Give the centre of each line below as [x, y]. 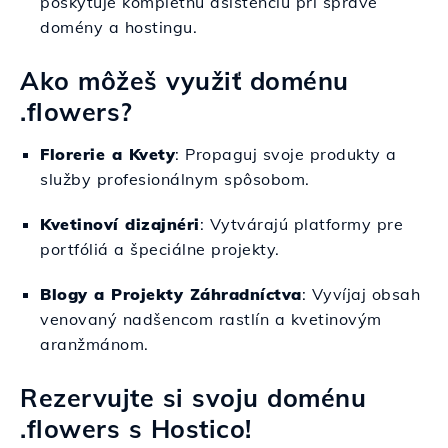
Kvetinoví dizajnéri [120, 224]
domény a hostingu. [118, 27]
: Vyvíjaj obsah [360, 294]
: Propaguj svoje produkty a [286, 154]
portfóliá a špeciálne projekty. [160, 249]
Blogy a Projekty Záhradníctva [171, 294]
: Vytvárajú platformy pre [301, 224]
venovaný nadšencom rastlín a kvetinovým [211, 319]
